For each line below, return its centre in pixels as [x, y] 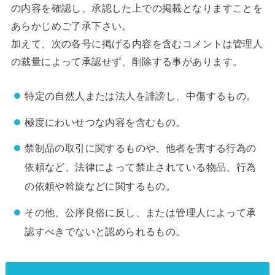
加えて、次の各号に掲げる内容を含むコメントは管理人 [137, 43]
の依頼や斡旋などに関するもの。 [100, 186]
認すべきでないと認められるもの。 [105, 231]
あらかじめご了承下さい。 [71, 25]
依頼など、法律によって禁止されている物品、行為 [141, 167]
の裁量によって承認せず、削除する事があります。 [127, 61]
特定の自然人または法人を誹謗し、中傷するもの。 [141, 96]
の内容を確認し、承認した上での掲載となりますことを [137, 8]
